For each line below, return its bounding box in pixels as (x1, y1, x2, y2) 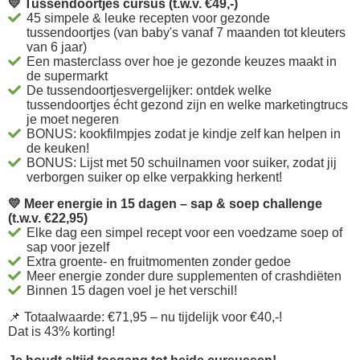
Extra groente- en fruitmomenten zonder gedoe (27, 254, 292, 268)
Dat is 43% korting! (8, 324, 118, 338)
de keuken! (27, 141, 90, 155)
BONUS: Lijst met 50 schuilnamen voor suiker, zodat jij (27, 155, 337, 170)
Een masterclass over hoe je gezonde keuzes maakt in (27, 54, 337, 68)
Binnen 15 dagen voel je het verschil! (27, 283, 238, 297)
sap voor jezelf (27, 239, 110, 254)
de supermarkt (27, 68, 108, 83)
